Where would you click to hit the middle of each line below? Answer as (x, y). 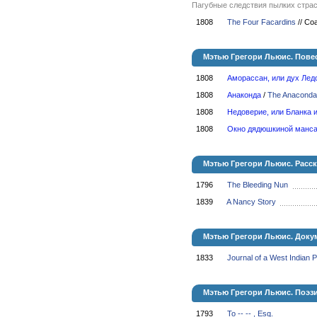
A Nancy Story (251, 202)
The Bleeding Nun (258, 185)
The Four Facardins (261, 22)
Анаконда (244, 95)
